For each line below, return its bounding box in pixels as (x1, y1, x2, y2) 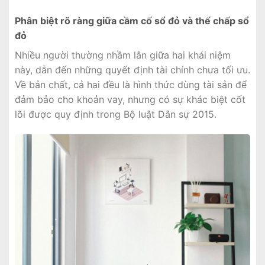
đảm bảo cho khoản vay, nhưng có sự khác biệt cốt (15, 93, 245, 106)
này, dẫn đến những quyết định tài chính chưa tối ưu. (15, 64, 250, 76)
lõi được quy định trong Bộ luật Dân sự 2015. (15, 108, 216, 121)
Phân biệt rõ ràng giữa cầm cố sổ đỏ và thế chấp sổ (15, 15, 249, 27)
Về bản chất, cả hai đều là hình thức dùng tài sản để (15, 79, 247, 91)
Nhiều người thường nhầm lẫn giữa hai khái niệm (15, 49, 231, 62)
